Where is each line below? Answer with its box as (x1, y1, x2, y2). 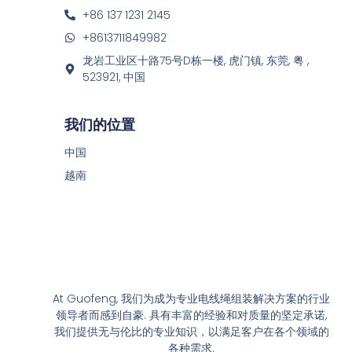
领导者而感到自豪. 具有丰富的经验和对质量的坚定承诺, (56, 306, 328, 323)
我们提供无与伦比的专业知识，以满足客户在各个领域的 (53, 323, 329, 339)
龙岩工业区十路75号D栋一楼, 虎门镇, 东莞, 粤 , (82, 52, 309, 68)
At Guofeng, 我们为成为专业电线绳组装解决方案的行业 (53, 290, 331, 306)
